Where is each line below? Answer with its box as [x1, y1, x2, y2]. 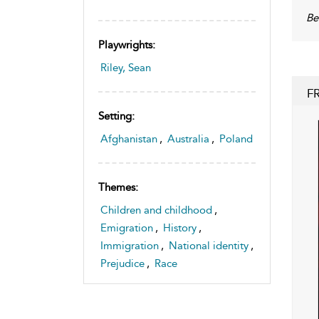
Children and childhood [100, 203, 212, 216]
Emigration [100, 221, 153, 234]
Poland [219, 132, 253, 145]
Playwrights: [98, 38, 155, 51]
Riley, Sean [100, 61, 151, 74]
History [163, 221, 197, 234]
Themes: [98, 180, 138, 194]
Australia [167, 132, 209, 145]
